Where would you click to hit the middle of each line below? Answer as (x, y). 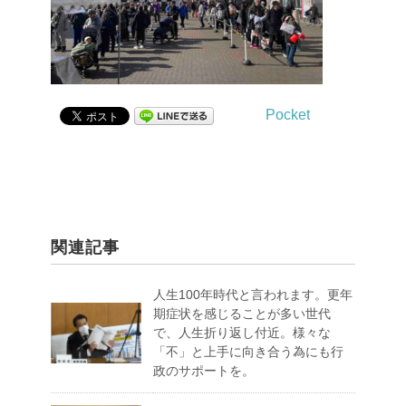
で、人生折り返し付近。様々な (242, 333)
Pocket (288, 115)
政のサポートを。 (204, 371)
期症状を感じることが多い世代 (242, 314)
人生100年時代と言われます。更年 (253, 295)
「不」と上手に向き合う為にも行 (248, 352)
